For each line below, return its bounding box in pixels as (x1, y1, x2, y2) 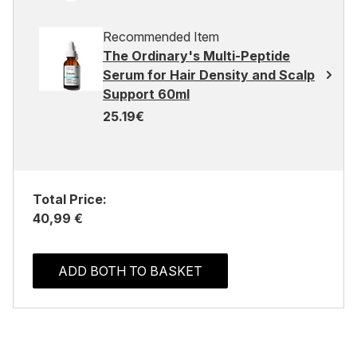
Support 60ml (103, 86, 190, 102)
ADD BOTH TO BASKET (58, 263, 202, 279)
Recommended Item (103, 29, 219, 45)
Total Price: (33, 191, 107, 207)
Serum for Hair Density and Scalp (103, 67, 315, 83)
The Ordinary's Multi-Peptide (103, 48, 290, 64)
